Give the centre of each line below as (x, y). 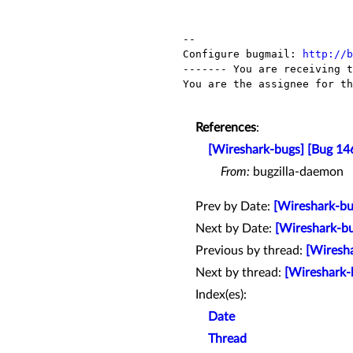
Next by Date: (235, 229)
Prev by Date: (234, 207)
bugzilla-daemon (297, 172)
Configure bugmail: (243, 54)
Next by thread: (240, 273)
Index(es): (221, 295)
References (226, 128)
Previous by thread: (251, 251)
